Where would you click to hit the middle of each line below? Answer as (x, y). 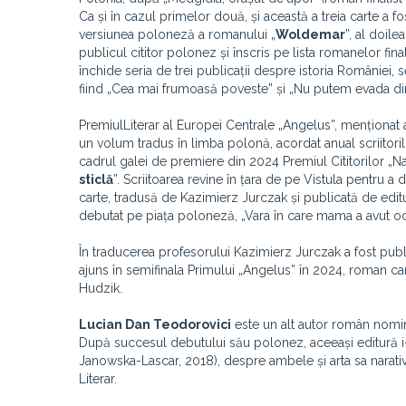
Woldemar (310, 34)
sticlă (96, 179)
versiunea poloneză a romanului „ (177, 34)
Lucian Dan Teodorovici (155, 324)
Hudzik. (101, 288)
